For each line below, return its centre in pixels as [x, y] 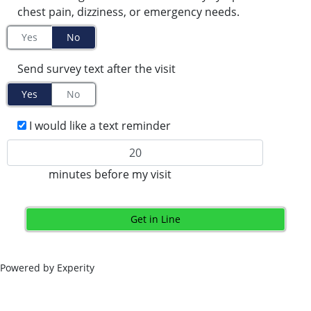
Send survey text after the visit [96, 69]
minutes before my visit [110, 175]
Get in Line [155, 219]
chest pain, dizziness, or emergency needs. [128, 12]
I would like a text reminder [100, 126]
